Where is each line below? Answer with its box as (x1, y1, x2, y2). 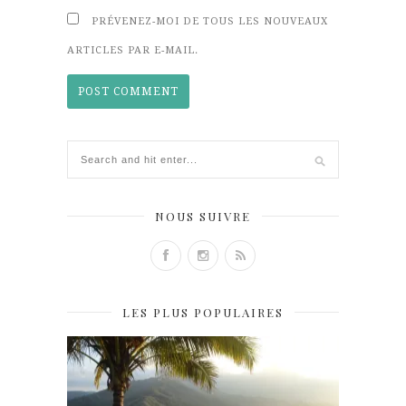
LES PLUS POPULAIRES (122, 304, 284, 320)
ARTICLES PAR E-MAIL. (67, 43, 198, 56)
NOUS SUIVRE (155, 208, 251, 224)
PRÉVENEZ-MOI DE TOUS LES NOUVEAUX (92, 14, 328, 27)
